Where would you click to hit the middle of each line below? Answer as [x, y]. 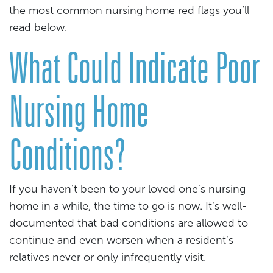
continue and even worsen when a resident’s [121, 240]
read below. [38, 27]
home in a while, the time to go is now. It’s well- [128, 206]
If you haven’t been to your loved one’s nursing [127, 189]
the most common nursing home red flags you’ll [129, 10]
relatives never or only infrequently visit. [108, 257]
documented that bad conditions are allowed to [129, 223]
